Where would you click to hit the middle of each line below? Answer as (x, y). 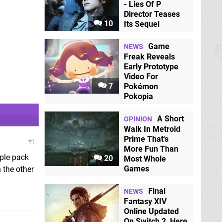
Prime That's (146, 139)
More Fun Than (151, 149)
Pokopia (139, 96)
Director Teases (152, 14)
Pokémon (141, 86)
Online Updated (151, 211)
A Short (170, 118)
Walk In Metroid (152, 129)
